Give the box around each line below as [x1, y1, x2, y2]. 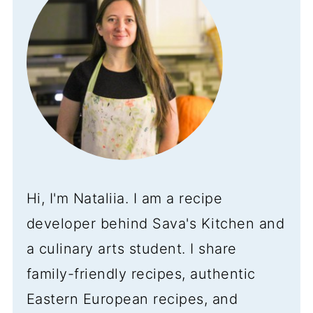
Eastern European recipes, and [26, 290, 238, 307]
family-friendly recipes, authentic [26, 265, 256, 282]
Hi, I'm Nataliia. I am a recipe [26, 189, 223, 207]
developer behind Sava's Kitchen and [26, 214, 285, 232]
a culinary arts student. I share [26, 240, 237, 257]
